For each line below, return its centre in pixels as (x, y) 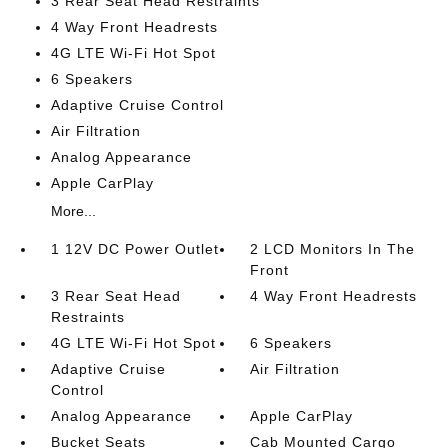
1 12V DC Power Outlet (134, 249)
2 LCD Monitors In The (333, 249)
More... (73, 211)
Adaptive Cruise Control (137, 105)
